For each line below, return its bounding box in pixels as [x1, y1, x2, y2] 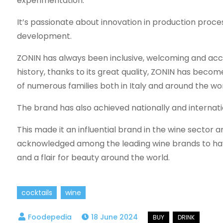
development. [16, 30, 72, 42]
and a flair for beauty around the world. [16, 152, 170, 163]
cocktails [21, 188, 52, 198]
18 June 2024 [91, 212, 138, 222]
